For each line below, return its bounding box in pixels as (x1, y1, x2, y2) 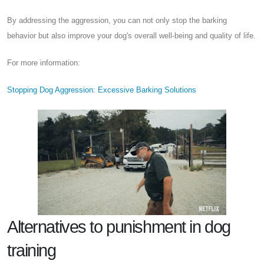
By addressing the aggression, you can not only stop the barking (7, 15, 227, 25)
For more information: (7, 58, 80, 67)
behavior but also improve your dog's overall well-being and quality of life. (7, 31, 256, 40)
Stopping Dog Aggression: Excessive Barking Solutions (7, 85, 196, 94)
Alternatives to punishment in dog (7, 217, 230, 236)
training (7, 240, 56, 260)
